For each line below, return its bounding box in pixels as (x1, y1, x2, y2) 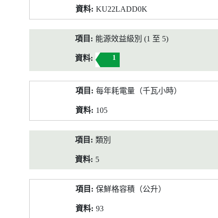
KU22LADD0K (96, 5, 147, 13)
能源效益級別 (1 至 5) (95, 35, 168, 43)
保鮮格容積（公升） (96, 185, 166, 193)
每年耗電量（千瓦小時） (96, 87, 182, 95)
